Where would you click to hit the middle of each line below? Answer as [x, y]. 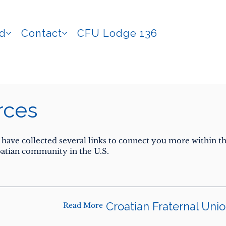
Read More [83, 206]
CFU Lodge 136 [117, 33]
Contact [41, 33]
